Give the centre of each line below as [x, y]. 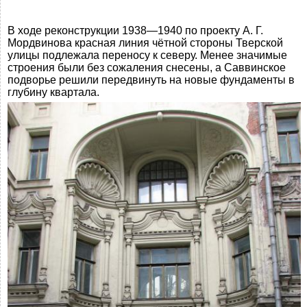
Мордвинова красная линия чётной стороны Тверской [145, 42]
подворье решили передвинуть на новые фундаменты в [151, 79]
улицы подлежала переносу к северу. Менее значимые [147, 55]
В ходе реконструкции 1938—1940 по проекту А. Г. [135, 30]
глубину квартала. [53, 92]
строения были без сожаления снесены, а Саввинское [147, 67]
